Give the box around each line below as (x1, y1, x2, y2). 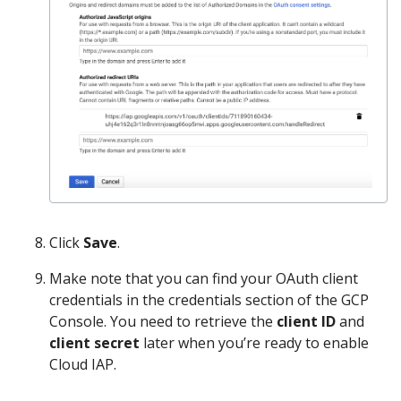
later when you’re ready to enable (140, 333, 369, 354)
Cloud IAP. (49, 354, 116, 375)
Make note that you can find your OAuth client (49, 269, 358, 289)
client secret (49, 333, 140, 354)
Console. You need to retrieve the (49, 311, 277, 332)
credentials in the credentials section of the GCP (49, 290, 369, 311)
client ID (277, 311, 336, 332)
